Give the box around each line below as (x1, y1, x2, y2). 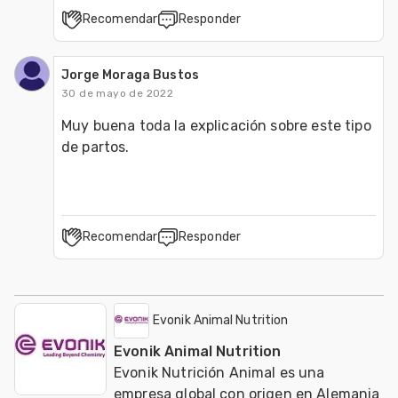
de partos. (61, 138, 133, 155)
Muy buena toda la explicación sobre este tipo (61, 116, 371, 134)
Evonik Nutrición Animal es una (114, 363, 325, 381)
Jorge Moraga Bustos (61, 67, 199, 83)
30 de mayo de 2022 (61, 86, 174, 99)
